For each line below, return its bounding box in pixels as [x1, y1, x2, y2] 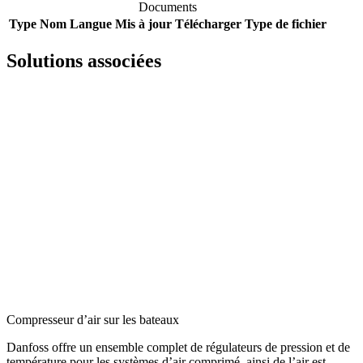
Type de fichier [245, 17, 327, 32]
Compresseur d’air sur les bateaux [6, 313, 179, 327]
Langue [70, 17, 112, 32]
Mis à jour [115, 17, 172, 32]
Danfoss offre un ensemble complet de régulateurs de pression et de [6, 340, 350, 355]
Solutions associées [6, 50, 161, 72]
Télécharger [175, 17, 241, 32]
